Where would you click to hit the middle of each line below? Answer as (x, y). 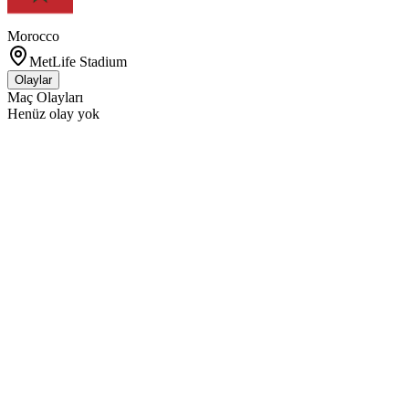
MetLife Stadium (78, 62)
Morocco (33, 36)
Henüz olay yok (53, 114)
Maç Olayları (45, 97)
